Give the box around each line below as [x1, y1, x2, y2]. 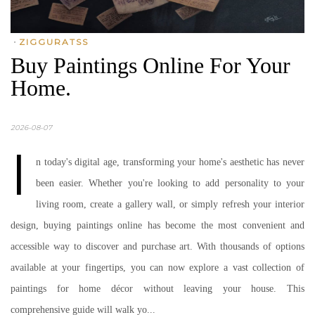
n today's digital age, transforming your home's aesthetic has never [36, 157, 304, 167]
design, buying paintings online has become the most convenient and [11, 220, 304, 231]
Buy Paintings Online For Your [11, 53, 290, 78]
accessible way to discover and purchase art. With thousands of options [11, 241, 304, 252]
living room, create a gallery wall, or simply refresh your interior [36, 199, 304, 210]
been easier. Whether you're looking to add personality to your [36, 178, 304, 188]
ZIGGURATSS [19, 37, 89, 47]
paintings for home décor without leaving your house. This [11, 283, 304, 294]
